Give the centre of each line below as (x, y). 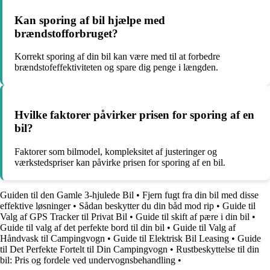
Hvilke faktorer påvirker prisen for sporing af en (134, 115)
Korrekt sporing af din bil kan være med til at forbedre (117, 57)
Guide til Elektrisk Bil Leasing (171, 238)
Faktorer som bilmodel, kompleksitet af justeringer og (116, 151)
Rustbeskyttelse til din (218, 249)
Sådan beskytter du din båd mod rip (146, 206)
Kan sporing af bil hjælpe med (90, 20)
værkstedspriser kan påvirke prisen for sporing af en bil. (120, 162)
